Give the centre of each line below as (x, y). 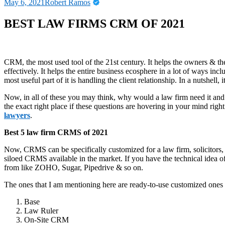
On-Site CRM (46, 219)
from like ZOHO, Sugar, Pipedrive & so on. (74, 167)
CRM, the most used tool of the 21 (59, 62)
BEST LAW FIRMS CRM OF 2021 (94, 23)
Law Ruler (41, 210)
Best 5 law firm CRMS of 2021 (56, 132)
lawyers (17, 115)
